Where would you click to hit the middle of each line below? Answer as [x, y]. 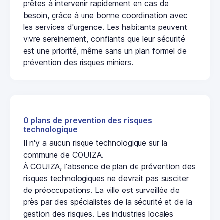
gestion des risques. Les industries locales [98, 214]
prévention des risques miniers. [78, 63]
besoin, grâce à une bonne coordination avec [105, 15]
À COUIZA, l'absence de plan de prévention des [109, 167]
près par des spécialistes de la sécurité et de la [108, 202]
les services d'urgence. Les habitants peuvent [105, 27]
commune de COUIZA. [63, 155]
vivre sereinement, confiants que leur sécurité [104, 39]
